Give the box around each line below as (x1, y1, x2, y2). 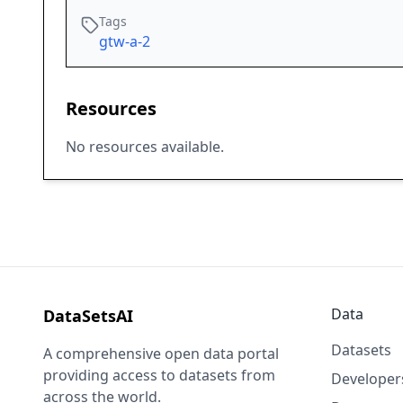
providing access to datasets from (43, 365, 275, 386)
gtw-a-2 (99, 31, 150, 52)
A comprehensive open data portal (43, 344, 279, 364)
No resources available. (66, 137, 224, 157)
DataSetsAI (43, 305, 133, 327)
